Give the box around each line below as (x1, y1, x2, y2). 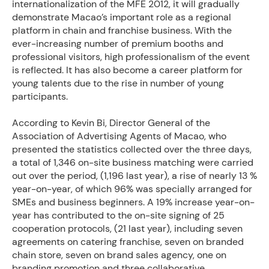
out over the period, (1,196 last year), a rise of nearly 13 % (12, 169, 257, 182)
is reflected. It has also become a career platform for (12, 64, 243, 76)
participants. (12, 90, 68, 103)
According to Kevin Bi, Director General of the (12, 116, 210, 129)
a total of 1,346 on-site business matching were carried (12, 156, 253, 169)
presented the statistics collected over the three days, (12, 143, 252, 156)
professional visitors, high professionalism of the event (12, 50, 250, 63)
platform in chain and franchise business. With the (12, 24, 232, 37)
